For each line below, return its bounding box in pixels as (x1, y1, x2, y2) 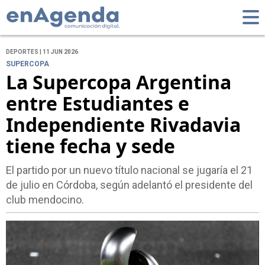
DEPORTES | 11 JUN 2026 (6, 49, 78, 56)
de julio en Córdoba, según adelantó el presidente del (6, 179, 253, 192)
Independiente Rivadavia (6, 112, 241, 138)
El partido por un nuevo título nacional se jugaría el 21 (6, 164, 253, 177)
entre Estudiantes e (6, 91, 189, 117)
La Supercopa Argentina (6, 69, 231, 95)
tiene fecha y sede (6, 133, 175, 159)
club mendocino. (6, 193, 84, 206)
